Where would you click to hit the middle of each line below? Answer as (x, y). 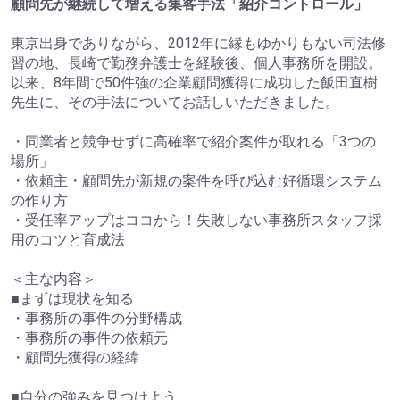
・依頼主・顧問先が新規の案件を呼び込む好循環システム (196, 180)
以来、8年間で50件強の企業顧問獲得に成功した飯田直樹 (194, 82)
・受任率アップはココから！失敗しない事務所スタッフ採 (196, 220)
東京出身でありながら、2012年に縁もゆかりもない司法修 (198, 43)
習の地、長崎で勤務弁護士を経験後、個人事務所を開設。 (196, 62)
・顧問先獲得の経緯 (75, 357)
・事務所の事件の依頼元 (89, 337)
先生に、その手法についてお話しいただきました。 (175, 102)
